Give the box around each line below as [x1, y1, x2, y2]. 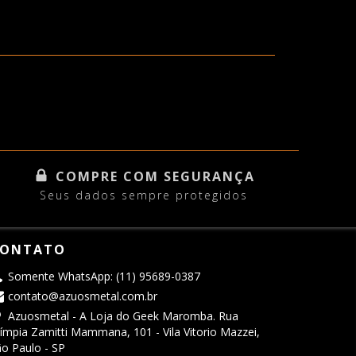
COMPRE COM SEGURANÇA [55, 167, 255, 185]
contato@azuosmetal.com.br [7, 288, 157, 304]
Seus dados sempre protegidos [40, 188, 248, 203]
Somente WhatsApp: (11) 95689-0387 [7, 269, 200, 284]
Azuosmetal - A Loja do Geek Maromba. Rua [7, 308, 238, 324]
